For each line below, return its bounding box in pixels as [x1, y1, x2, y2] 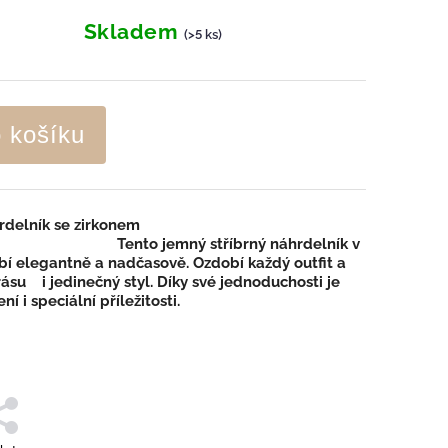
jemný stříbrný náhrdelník [162, 235, 348, 252]
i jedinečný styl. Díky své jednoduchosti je [26, 273, 340, 290]
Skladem [83, 18, 184, 44]
